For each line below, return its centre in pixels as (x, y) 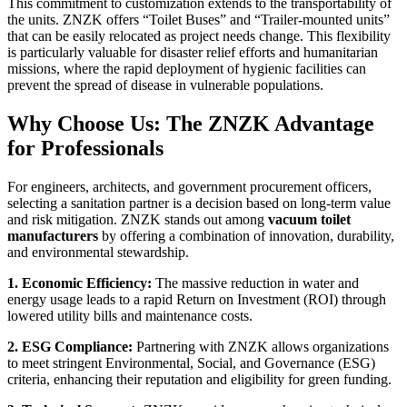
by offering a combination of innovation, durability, (246, 236)
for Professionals (85, 149)
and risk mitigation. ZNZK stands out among (138, 220)
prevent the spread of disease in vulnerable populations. (165, 85)
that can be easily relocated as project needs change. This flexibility (199, 36)
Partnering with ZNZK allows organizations (261, 347)
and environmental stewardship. (98, 253)
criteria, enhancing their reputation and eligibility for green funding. (199, 380)
